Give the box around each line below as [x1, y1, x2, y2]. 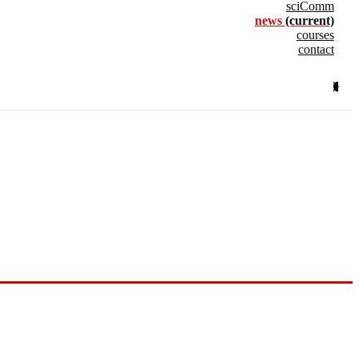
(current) [284, 14, 334, 27]
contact [297, 42, 334, 56]
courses [296, 28, 334, 42]
